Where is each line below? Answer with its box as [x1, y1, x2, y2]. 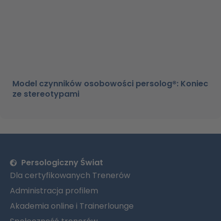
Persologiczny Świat [21, 157, 103, 169]
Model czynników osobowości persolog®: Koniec [12, 78, 208, 90]
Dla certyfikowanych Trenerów [10, 170, 130, 182]
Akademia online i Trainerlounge [10, 200, 134, 212]
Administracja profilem [10, 185, 98, 197]
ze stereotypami [12, 88, 79, 100]
